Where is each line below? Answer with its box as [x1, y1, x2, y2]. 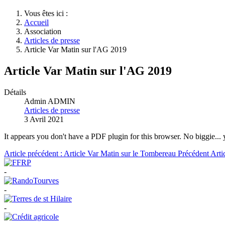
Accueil [24, 18, 49, 27]
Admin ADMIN [24, 96, 75, 105]
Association [24, 27, 61, 36]
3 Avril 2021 [24, 115, 64, 124]
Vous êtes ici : [24, 9, 72, 18]
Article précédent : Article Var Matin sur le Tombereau [4, 149, 178, 158]
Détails [4, 87, 26, 96]
